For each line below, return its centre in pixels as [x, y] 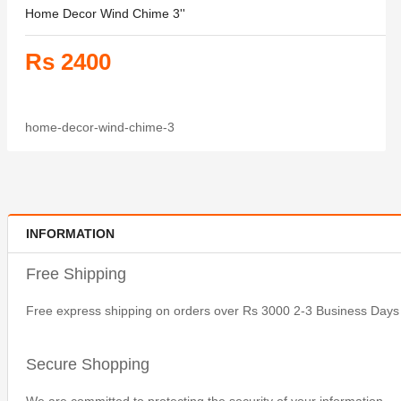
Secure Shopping [88, 364]
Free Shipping [76, 273]
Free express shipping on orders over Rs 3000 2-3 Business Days [213, 310]
